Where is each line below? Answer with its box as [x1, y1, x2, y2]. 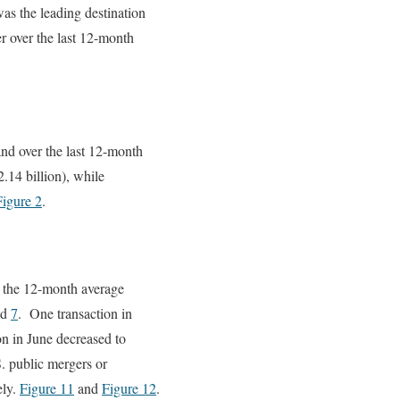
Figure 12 [102, 379, 156, 398]
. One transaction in [18, 304, 132, 323]
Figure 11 [20, 379, 74, 398]
